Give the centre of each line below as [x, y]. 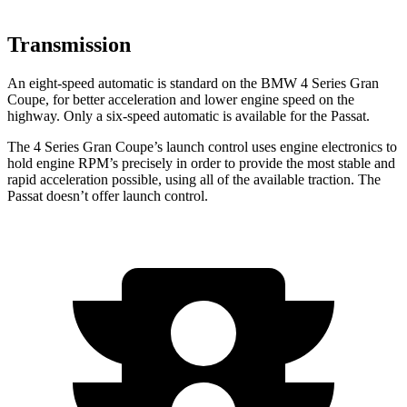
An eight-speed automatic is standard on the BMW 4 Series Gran [193, 83]
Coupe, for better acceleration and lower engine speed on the [181, 99]
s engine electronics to [334, 146]
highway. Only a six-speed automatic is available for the [169, 115]
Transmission [69, 44]
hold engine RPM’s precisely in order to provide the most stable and [201, 163]
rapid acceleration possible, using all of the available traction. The [194, 179]
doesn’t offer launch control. [125, 195]
